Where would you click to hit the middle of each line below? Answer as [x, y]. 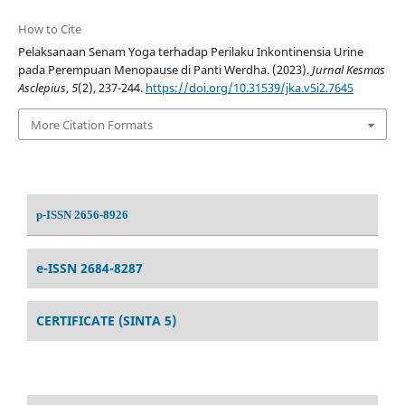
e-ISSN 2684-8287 [89, 268]
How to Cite [49, 29]
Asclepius [42, 88]
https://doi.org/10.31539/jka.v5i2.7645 [249, 88]
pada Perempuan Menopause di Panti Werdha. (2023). [165, 70]
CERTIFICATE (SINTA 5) [106, 320]
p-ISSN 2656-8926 [82, 214]
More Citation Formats [91, 124]
